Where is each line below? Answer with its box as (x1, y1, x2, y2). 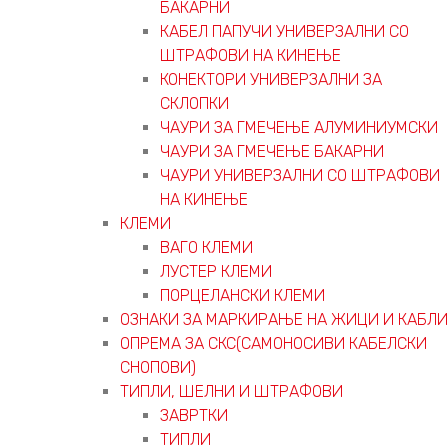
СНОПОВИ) (120, 357, 196, 377)
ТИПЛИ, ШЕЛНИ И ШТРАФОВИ (120, 381, 343, 401)
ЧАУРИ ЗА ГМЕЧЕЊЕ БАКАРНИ (160, 141, 384, 161)
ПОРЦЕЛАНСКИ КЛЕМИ (160, 285, 325, 305)
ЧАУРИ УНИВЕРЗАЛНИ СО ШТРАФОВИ (160, 165, 440, 185)
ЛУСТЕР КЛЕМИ (160, 261, 272, 281)
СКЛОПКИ (160, 93, 229, 113)
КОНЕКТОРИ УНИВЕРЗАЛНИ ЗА (160, 69, 382, 89)
